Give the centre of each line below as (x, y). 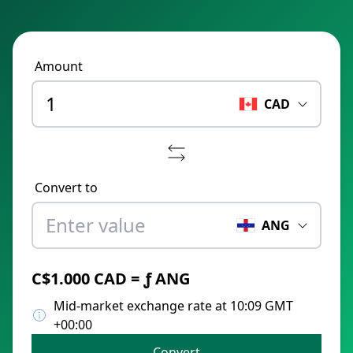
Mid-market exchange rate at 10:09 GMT (173, 306)
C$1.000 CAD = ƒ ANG (111, 279)
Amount (59, 66)
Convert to (66, 188)
